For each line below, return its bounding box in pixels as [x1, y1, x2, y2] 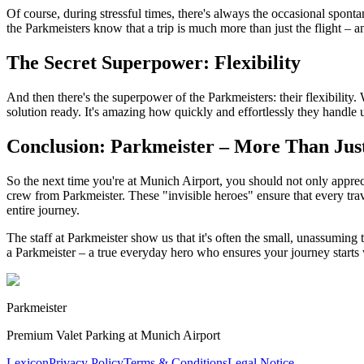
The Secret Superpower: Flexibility [6, 51, 301, 73]
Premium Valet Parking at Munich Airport [6, 327, 220, 342]
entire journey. [6, 202, 80, 217]
